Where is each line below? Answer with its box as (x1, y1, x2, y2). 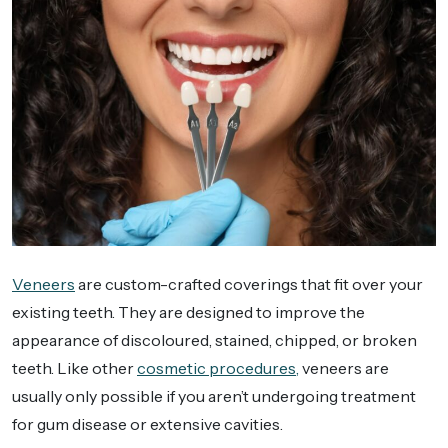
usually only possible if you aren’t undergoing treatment (12, 386, 416, 407)
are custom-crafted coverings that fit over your (75, 274, 423, 295)
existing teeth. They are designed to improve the (12, 302, 365, 323)
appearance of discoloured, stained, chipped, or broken (12, 330, 417, 351)
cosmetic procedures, (137, 358, 299, 379)
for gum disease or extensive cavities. (12, 414, 286, 435)
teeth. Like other (12, 358, 137, 379)
